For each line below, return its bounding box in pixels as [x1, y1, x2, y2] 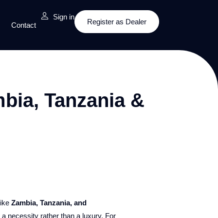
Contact [11, 21, 36, 29]
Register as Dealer [87, 18, 147, 26]
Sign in [53, 13, 75, 21]
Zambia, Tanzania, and [11, 199, 87, 207]
